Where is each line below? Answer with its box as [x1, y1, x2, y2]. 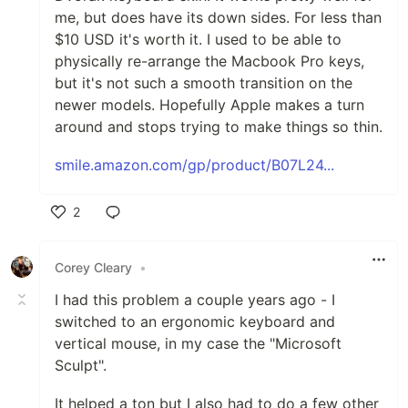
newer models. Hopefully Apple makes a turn [55, 96, 364, 114]
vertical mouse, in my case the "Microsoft [55, 334, 342, 352]
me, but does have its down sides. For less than [55, 8, 382, 26]
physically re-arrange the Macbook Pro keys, [55, 52, 364, 70]
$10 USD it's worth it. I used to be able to [55, 30, 342, 48]
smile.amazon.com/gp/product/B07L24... [55, 156, 334, 174]
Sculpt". [55, 356, 107, 374]
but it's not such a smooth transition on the [55, 74, 352, 92]
